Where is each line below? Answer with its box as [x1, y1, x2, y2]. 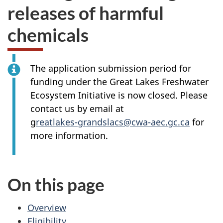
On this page [7, 174, 105, 195]
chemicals [7, 23, 89, 46]
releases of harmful [7, 1, 164, 24]
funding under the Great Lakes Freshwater [30, 76, 209, 88]
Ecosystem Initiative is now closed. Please [30, 89, 208, 101]
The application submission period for [30, 62, 191, 74]
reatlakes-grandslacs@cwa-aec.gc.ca [36, 116, 190, 128]
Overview [27, 201, 66, 214]
